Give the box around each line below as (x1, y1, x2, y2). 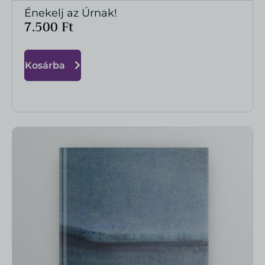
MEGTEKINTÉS (106, 8, 159, 18)
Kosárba (25, 59, 65, 71)
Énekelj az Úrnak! (24, 6, 117, 20)
